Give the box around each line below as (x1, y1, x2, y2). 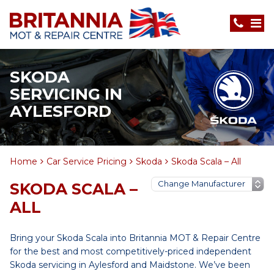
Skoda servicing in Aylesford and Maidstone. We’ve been (10, 259, 250, 270)
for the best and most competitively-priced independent (10, 246, 251, 257)
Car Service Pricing (46, 156, 127, 167)
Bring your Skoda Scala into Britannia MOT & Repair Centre (10, 232, 261, 243)
